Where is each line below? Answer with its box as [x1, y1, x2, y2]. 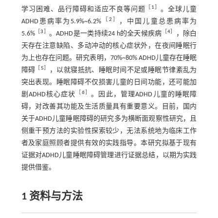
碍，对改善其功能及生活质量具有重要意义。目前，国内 [21, 103, 197, 110]
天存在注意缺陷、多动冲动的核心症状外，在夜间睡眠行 [21, 42, 197, 50]
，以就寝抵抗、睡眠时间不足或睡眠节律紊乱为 [49, 67, 197, 74]
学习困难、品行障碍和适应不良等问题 [21, 6, 146, 13]
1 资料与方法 [21, 191, 83, 202]
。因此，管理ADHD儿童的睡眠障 [91, 91, 197, 98]
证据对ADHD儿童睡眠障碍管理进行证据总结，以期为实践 [21, 152, 197, 159]
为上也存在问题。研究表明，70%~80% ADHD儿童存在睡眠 [21, 54, 197, 62]
